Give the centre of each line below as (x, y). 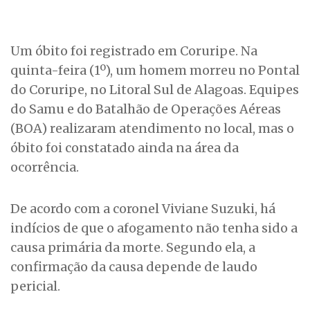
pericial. (35, 286)
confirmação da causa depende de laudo (134, 267)
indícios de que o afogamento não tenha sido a (154, 228)
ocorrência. (45, 167)
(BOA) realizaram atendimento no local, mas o (152, 129)
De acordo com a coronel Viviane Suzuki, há (143, 209)
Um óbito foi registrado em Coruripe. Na (134, 51)
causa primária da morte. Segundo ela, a (133, 248)
